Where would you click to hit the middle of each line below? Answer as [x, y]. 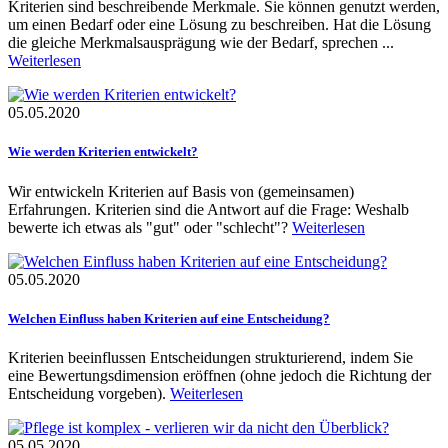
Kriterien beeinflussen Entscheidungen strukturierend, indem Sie [210, 357]
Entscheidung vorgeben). [89, 393]
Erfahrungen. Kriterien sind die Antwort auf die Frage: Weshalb [208, 209]
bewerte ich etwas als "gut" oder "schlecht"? [150, 227]
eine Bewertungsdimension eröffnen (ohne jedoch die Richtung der [219, 375]
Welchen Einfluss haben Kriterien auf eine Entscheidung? [169, 318]
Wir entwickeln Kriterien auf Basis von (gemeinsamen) [181, 191]
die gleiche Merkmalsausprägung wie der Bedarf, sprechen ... [201, 43]
